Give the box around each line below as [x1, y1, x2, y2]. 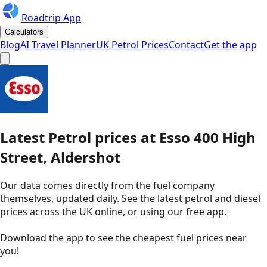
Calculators [5, 27, 44, 36]
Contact [169, 38, 204, 51]
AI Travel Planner [20, 38, 96, 51]
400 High [194, 127, 256, 147]
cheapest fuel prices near [133, 231, 247, 244]
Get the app [204, 38, 257, 51]
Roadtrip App [21, 11, 81, 24]
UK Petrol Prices [96, 38, 169, 51]
